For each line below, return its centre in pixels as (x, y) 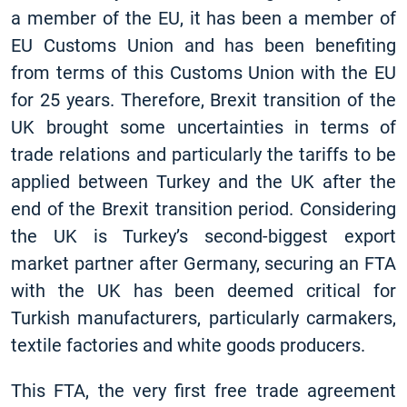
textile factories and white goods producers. (188, 345)
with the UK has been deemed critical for (203, 291)
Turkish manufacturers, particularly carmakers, (203, 318)
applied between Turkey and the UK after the (203, 182)
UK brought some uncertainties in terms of (203, 127)
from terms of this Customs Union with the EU (203, 73)
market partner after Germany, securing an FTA (203, 263)
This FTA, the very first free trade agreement (203, 391)
